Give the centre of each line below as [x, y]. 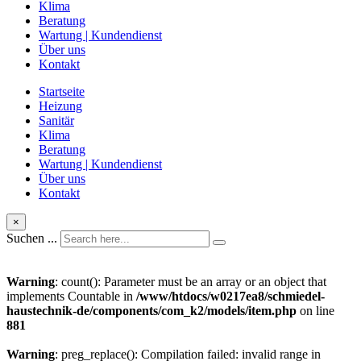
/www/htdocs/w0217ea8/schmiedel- [230, 297]
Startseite [62, 92]
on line [315, 311]
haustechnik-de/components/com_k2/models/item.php [151, 311]
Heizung [60, 106]
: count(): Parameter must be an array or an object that [191, 282]
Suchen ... [32, 239]
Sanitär [56, 121]
